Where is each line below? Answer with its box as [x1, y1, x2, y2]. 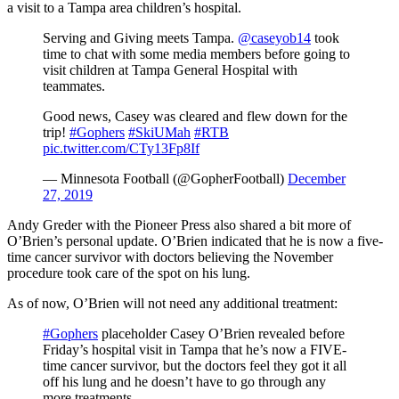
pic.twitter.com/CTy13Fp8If [43, 140, 199, 156]
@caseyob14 [238, 29, 311, 45]
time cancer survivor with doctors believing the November [7, 248, 333, 265]
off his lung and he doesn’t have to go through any [43, 373, 326, 389]
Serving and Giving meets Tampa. [43, 29, 238, 45]
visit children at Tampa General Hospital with [43, 61, 297, 77]
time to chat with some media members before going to [43, 45, 350, 61]
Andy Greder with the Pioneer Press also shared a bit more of [7, 216, 351, 232]
